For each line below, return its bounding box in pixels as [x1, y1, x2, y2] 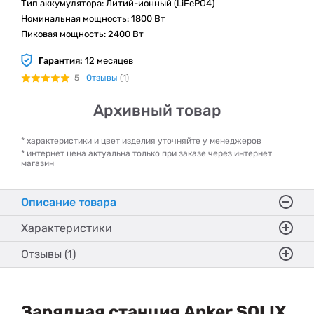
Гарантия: [39, 55, 83, 66]
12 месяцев [83, 55, 133, 66]
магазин [21, 158, 54, 168]
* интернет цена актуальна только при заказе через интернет [21, 149, 272, 158]
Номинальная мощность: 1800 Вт [21, 13, 165, 24]
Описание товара [21, 196, 116, 209]
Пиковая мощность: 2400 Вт [21, 29, 144, 39]
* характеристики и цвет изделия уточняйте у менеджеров [21, 136, 261, 146]
